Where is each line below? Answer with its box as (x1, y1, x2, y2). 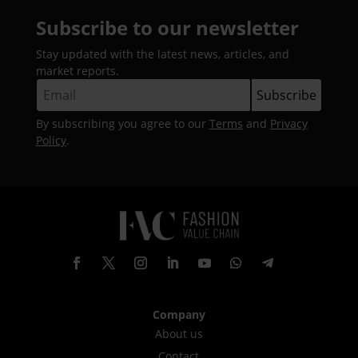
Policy (35, 132, 66, 148)
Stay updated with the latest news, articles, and (35, 46, 289, 62)
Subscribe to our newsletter (35, 14, 299, 41)
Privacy (269, 115, 308, 131)
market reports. (35, 62, 119, 78)
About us (154, 325, 203, 341)
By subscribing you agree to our (35, 115, 209, 131)
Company (152, 306, 205, 322)
